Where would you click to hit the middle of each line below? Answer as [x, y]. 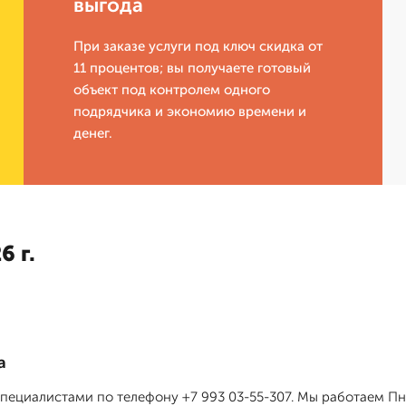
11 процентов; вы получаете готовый [193, 68]
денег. [93, 134]
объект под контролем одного [172, 90]
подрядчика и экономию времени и [190, 112]
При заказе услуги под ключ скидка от [198, 47]
